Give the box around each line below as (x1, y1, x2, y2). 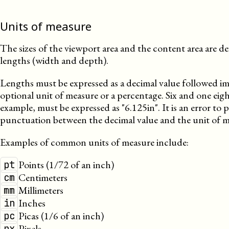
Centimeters (18, 171, 67, 184)
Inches (18, 196, 45, 210)
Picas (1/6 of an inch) (18, 209, 104, 222)
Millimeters (18, 184, 63, 197)
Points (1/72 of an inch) (18, 158, 114, 171)
